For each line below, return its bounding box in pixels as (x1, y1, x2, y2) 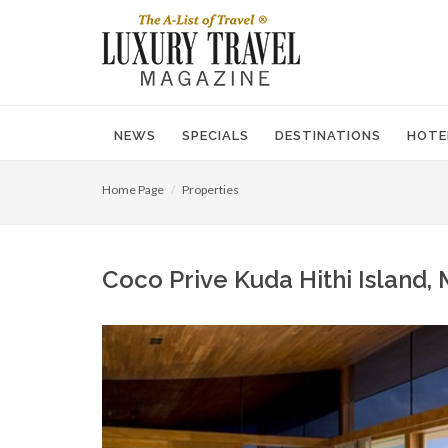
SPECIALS (182, 128, 249, 143)
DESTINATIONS (275, 128, 381, 143)
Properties (182, 182, 239, 197)
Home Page (102, 182, 164, 197)
